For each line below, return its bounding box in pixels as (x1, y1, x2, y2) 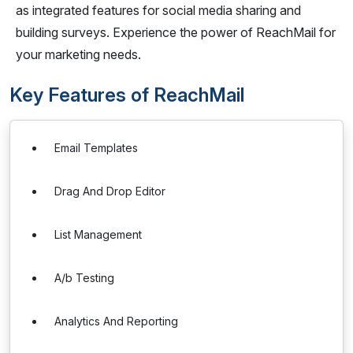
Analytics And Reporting (54, 314, 178, 328)
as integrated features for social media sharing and (16, 2, 301, 18)
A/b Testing (54, 271, 114, 284)
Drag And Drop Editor (54, 184, 165, 198)
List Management (54, 228, 142, 241)
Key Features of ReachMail (9, 84, 244, 106)
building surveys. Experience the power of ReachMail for (16, 24, 336, 40)
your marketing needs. (16, 46, 141, 62)
